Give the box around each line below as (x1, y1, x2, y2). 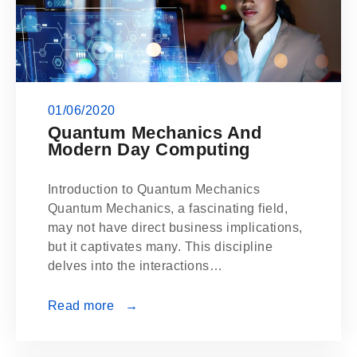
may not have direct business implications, (48, 220, 303, 235)
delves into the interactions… (48, 258, 223, 273)
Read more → (48, 298, 139, 313)
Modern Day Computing (48, 139, 250, 159)
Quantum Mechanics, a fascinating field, (48, 201, 288, 216)
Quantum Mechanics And (48, 122, 262, 143)
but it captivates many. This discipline (48, 239, 273, 254)
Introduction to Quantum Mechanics (48, 182, 261, 197)
